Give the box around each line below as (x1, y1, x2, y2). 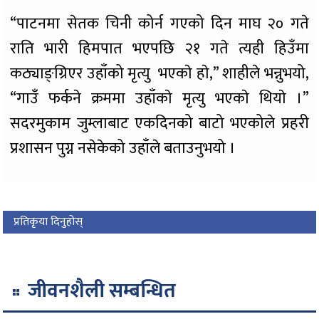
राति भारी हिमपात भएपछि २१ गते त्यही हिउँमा (10, 36, 309, 63)
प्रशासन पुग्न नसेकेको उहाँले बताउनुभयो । (10, 135, 236, 162)
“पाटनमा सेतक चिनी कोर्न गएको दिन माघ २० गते (10, 11, 309, 38)
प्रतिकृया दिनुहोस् (14, 212, 83, 232)
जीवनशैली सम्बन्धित (28, 274, 177, 308)
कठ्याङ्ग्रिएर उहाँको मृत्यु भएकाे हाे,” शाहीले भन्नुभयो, (10, 61, 309, 88)
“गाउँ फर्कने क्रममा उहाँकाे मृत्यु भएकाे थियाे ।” (10, 85, 309, 113)
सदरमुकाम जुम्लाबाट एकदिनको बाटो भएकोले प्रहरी (10, 110, 309, 137)
